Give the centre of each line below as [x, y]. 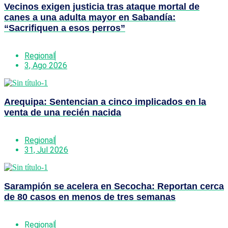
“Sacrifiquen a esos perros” [65, 28]
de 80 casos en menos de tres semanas [90, 197]
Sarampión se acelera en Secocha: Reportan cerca [114, 186]
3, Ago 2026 [46, 65]
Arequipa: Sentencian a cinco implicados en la [105, 102]
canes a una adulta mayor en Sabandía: [90, 17]
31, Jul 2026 [46, 150]
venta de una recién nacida [63, 112]
